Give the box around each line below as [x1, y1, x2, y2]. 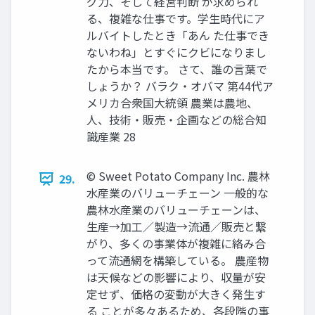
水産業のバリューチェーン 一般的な [86, 184, 269, 201]
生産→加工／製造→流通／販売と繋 [86, 218, 266, 235]
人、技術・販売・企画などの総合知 [86, 111, 266, 128]
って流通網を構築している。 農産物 [86, 252, 269, 269]
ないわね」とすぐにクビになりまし [86, 44, 266, 60]
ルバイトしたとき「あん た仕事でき [86, 27, 269, 44]
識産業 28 [86, 128, 136, 145]
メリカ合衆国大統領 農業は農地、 [86, 94, 258, 111]
